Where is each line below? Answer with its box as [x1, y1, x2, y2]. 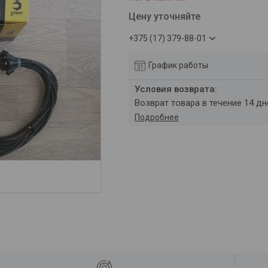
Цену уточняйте [128, 11, 200, 22]
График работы [148, 60, 208, 70]
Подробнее [134, 112, 179, 122]
